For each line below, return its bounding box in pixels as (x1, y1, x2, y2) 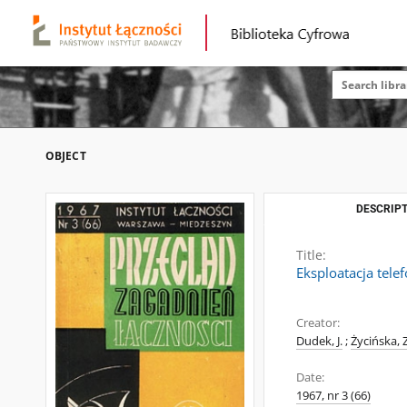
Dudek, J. (296, 333, 342, 349)
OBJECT (45, 148, 86, 164)
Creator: (296, 315, 340, 331)
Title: (296, 246, 326, 263)
